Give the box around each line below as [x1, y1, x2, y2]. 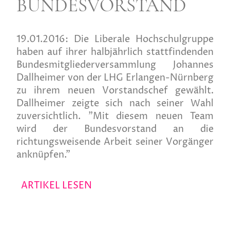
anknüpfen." [16, 148, 70, 162]
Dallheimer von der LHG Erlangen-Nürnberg [16, 71, 214, 85]
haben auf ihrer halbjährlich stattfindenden [16, 46, 214, 59]
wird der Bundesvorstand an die [16, 123, 214, 136]
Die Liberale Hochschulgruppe [74, 33, 214, 46]
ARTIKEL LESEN [21, 179, 92, 193]
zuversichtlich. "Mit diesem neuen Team [16, 110, 214, 123]
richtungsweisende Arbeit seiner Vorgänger [16, 136, 214, 149]
